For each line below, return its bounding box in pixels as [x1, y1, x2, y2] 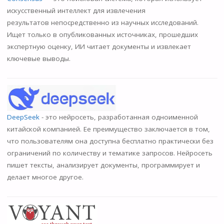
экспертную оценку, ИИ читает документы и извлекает [6, 41, 191, 51]
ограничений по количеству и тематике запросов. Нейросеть [6, 148, 212, 157]
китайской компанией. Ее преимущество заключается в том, [6, 124, 210, 133]
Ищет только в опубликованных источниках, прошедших [6, 29, 198, 39]
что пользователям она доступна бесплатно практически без [6, 136, 213, 145]
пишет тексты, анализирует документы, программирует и [6, 160, 200, 169]
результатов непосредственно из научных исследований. [6, 17, 198, 27]
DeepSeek [6, 112, 41, 121]
